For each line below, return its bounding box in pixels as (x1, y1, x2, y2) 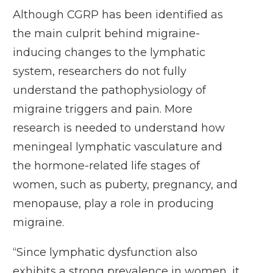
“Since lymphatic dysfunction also (13, 246, 197, 259)
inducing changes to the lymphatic (13, 46, 205, 59)
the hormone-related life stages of (13, 159, 200, 172)
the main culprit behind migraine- (13, 27, 200, 40)
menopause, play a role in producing (13, 197, 214, 210)
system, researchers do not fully (13, 65, 186, 78)
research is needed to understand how (13, 121, 225, 135)
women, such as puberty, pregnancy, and (13, 178, 238, 191)
